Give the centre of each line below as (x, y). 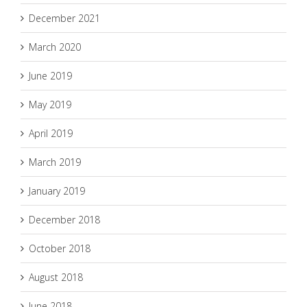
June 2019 (50, 75)
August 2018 (56, 277)
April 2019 (51, 133)
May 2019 (50, 104)
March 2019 (55, 162)
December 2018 (64, 219)
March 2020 (55, 47)
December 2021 (64, 18)
